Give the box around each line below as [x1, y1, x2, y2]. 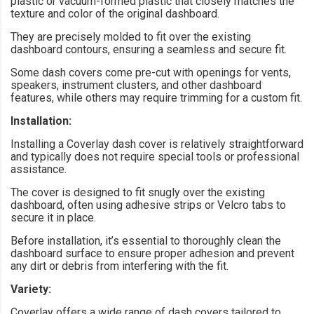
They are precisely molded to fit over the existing [11, 29, 251, 43]
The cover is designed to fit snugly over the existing [11, 185, 265, 199]
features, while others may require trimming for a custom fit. [11, 90, 302, 104]
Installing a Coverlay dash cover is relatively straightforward [11, 137, 303, 151]
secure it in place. [11, 210, 96, 224]
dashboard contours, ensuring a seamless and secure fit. [11, 42, 287, 56]
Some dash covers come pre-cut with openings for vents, [11, 65, 291, 79]
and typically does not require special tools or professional [11, 149, 299, 163]
